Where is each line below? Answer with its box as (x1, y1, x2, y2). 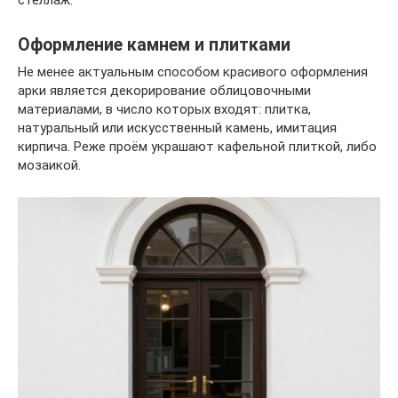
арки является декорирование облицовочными (18, 82, 311, 99)
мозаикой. (18, 156, 81, 173)
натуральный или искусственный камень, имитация (18, 119, 337, 136)
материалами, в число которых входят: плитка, (18, 100, 311, 117)
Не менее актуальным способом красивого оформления (18, 63, 368, 80)
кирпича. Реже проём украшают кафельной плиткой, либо (18, 138, 377, 155)
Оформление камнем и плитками (18, 34, 291, 55)
